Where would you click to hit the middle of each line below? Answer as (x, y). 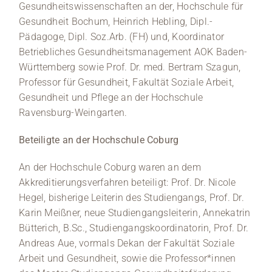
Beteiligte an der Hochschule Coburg (99, 140)
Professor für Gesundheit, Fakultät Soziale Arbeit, (127, 83)
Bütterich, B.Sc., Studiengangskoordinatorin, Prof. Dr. (134, 228)
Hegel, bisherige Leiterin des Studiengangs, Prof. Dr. (131, 198)
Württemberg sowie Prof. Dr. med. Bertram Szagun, (130, 67)
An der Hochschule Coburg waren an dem (110, 168)
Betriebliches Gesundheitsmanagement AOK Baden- (133, 52)
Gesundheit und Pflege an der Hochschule (111, 98)
